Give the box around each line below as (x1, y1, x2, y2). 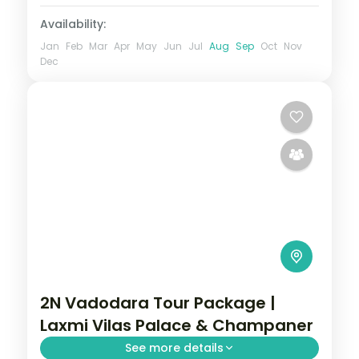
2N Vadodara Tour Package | (40, 291, 276, 314)
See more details (124, 339, 224, 356)
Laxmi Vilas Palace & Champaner (40, 313, 313, 337)
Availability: (40, 15, 106, 32)
